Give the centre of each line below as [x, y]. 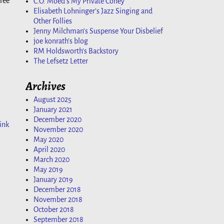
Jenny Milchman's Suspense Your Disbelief [98, 31]
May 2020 [48, 140]
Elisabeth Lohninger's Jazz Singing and [93, 11]
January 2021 [53, 110]
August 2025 [52, 100]
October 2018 [54, 210]
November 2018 [58, 200]
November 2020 [58, 130]
